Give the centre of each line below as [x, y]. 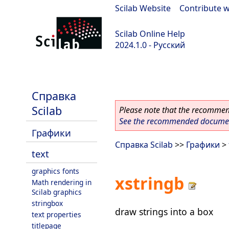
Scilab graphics [57, 192]
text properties [56, 214]
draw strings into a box [164, 211]
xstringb [150, 184]
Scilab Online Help [150, 34]
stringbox [47, 203]
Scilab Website [143, 8]
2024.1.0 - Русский [150, 45]
